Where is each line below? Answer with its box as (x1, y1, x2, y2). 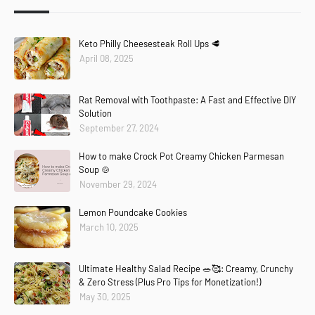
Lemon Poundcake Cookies (79, 206, 187, 218)
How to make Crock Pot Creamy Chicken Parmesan (79, 150, 284, 162)
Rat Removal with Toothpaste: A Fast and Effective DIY (79, 94, 296, 105)
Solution (79, 107, 112, 119)
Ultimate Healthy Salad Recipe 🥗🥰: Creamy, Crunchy (79, 262, 293, 274)
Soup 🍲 (79, 163, 110, 175)
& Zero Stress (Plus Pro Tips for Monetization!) (79, 276, 261, 288)
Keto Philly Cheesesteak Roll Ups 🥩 (79, 37, 220, 49)
